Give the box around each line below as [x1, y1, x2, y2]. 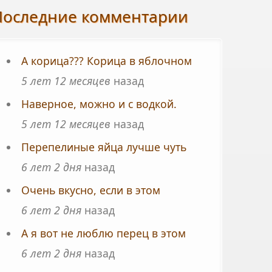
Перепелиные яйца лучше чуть [21, 139, 186, 154]
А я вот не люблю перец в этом [21, 225, 186, 240]
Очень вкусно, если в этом [21, 182, 160, 197]
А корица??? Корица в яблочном [21, 53, 192, 68]
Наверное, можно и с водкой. [21, 96, 177, 111]
